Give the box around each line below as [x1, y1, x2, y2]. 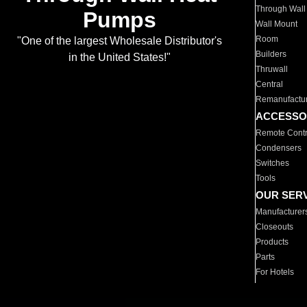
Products [256, 237, 289, 247]
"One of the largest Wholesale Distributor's [16, 35, 222, 47]
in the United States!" [68, 51, 171, 64]
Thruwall [256, 64, 288, 74]
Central [256, 79, 284, 89]
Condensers [256, 143, 302, 153]
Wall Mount [256, 19, 298, 29]
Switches [256, 158, 290, 168]
